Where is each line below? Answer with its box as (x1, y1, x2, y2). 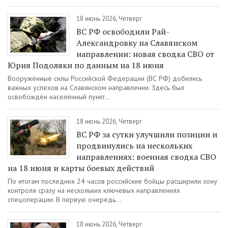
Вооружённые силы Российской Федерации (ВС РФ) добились (8, 74, 202, 83)
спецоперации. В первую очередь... (8, 195, 121, 204)
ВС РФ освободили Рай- (76, 26, 169, 37)
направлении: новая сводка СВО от (76, 48, 214, 60)
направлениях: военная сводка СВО (76, 151, 216, 162)
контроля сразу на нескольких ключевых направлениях (8, 186, 180, 195)
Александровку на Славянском (76, 37, 197, 48)
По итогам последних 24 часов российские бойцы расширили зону (8, 177, 217, 186)
